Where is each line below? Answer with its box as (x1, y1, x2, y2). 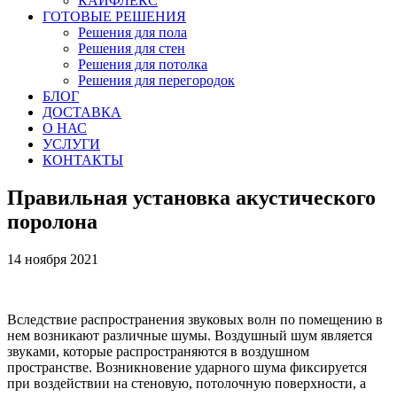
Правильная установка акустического (7, 185, 376, 209)
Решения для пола (78, 25, 187, 40)
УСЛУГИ (43, 136, 100, 152)
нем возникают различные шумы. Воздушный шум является (7, 327, 372, 343)
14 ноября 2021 (7, 251, 98, 267)
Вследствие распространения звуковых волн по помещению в (7, 311, 383, 327)
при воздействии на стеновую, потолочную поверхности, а (7, 375, 366, 391)
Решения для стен (78, 41, 185, 56)
